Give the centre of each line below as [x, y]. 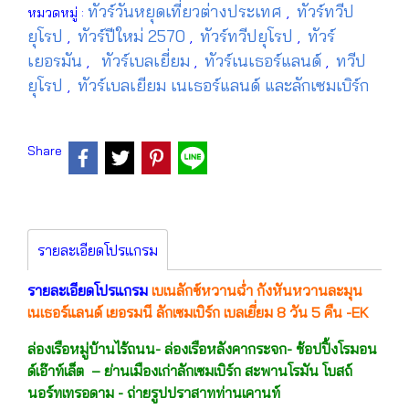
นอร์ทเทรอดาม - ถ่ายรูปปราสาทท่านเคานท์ [154, 392]
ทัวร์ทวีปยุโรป [249, 36]
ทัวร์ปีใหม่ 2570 [134, 36]
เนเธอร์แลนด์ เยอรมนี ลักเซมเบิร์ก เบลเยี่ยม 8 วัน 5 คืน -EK [198, 312]
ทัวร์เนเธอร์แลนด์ [265, 61]
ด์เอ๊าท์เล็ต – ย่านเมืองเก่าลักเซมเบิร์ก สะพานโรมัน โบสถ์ [190, 370]
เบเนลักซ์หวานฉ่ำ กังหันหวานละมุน [255, 290]
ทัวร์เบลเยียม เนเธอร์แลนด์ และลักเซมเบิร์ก [223, 85]
